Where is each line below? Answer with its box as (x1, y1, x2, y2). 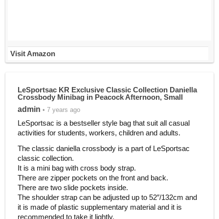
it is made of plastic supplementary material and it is (17, 202, 182, 211)
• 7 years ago (40, 106, 80, 113)
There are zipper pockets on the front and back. (17, 173, 168, 182)
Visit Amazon (10, 49, 55, 58)
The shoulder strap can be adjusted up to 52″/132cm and (17, 193, 197, 201)
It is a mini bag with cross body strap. (17, 163, 136, 172)
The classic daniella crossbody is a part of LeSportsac (17, 144, 190, 153)
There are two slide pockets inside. (17, 183, 128, 192)
